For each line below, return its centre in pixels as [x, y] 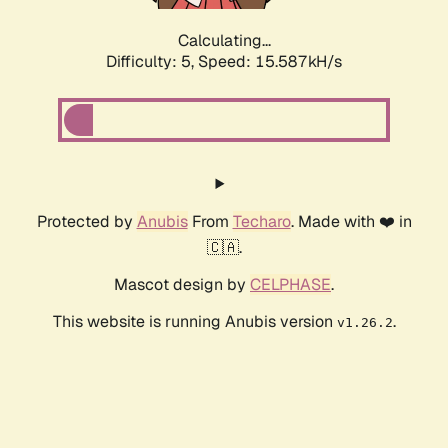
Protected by [86, 222]
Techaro [261, 222]
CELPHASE [290, 285]
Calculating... [224, 41]
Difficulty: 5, [152, 62]
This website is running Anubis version [194, 322]
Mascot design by [182, 285]
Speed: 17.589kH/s [270, 62]
